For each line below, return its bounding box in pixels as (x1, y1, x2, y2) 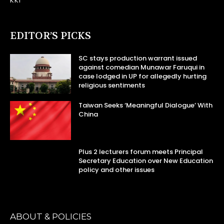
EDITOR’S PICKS (10, 29, 91, 42)
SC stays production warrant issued (78, 53, 197, 63)
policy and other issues (78, 164, 155, 174)
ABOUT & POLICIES (10, 211, 91, 222)
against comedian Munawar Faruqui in (78, 62, 205, 72)
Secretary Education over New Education (78, 155, 213, 165)
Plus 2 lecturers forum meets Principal (78, 146, 203, 156)
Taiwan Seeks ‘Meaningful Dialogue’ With (78, 100, 213, 110)
